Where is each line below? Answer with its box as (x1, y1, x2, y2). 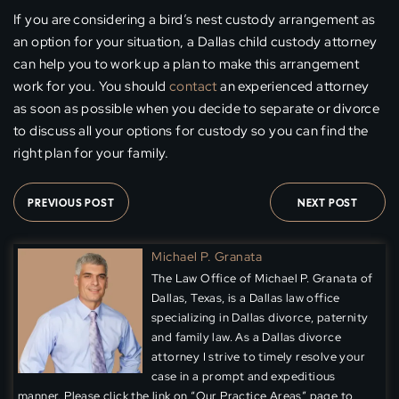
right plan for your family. (13, 144, 169, 163)
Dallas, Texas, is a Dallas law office (151, 290, 340, 306)
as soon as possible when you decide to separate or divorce (13, 100, 380, 118)
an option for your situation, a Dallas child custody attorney (13, 33, 378, 52)
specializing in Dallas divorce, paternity (151, 310, 369, 326)
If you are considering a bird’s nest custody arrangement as (13, 11, 376, 29)
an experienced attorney (216, 77, 370, 96)
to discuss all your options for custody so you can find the (13, 122, 369, 141)
